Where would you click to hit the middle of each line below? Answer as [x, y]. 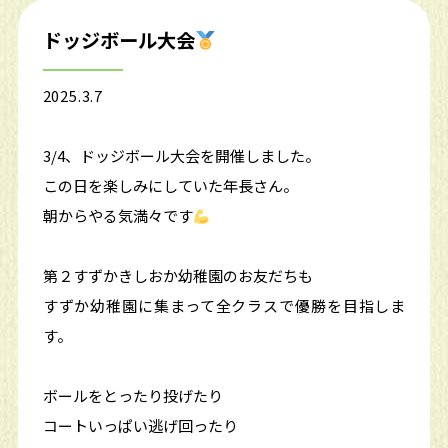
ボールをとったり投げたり [132, 396]
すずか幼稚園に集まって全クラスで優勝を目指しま [224, 306]
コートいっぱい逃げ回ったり [140, 426]
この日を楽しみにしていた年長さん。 [170, 186]
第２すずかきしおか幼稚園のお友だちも [177, 276]
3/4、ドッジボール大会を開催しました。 [181, 156]
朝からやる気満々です [117, 216]
